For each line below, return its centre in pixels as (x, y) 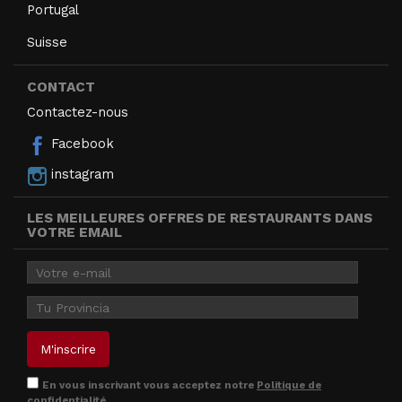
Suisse (47, 42)
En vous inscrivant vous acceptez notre (149, 385)
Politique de (289, 385)
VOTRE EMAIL (74, 232)
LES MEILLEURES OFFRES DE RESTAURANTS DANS (200, 218)
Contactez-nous (78, 112)
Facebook (81, 144)
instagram (81, 175)
